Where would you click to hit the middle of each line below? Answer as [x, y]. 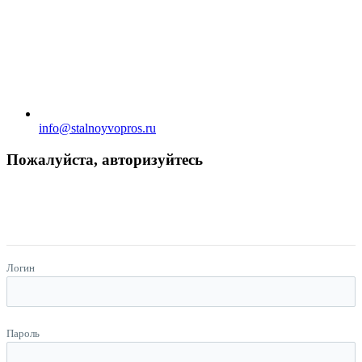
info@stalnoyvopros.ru [97, 128]
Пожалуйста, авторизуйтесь [105, 159]
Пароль [23, 334]
